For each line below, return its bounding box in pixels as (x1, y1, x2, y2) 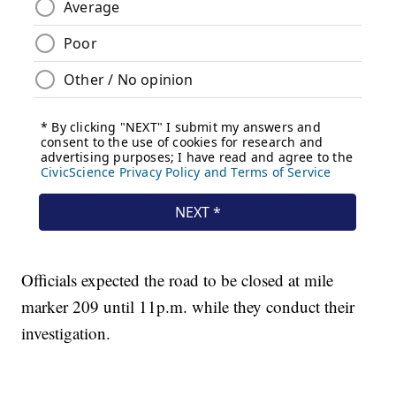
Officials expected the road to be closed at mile (21, 269, 334, 292)
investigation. (21, 322, 111, 345)
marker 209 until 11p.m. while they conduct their (21, 295, 355, 318)
